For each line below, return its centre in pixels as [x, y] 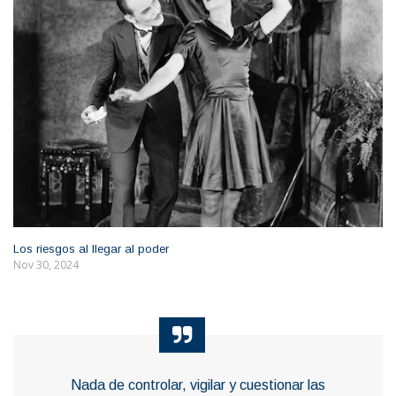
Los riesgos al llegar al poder [91, 248]
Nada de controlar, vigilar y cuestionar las [198, 385]
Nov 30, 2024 [46, 264]
